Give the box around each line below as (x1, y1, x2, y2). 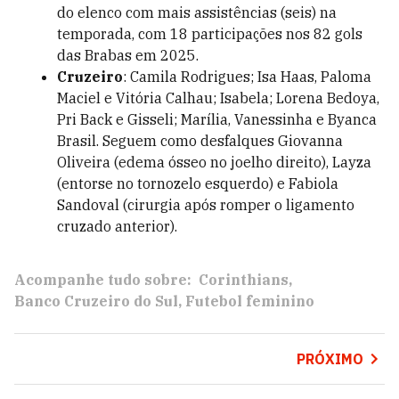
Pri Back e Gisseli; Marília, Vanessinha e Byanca (57, 110, 377, 128)
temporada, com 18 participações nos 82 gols (57, 25, 362, 43)
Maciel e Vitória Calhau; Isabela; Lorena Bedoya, (57, 89, 379, 107)
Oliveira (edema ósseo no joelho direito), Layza (57, 153, 371, 171)
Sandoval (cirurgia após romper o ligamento (57, 196, 354, 214)
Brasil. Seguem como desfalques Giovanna (57, 132, 343, 150)
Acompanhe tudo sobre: (14, 271, 191, 289)
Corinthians (199, 271, 289, 289)
